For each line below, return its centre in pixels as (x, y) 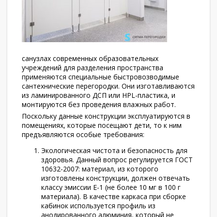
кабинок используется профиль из (98, 206)
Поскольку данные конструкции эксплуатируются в (106, 116)
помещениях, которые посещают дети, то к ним (102, 125)
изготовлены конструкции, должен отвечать (116, 178)
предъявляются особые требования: (83, 134)
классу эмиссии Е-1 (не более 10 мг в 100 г (111, 187)
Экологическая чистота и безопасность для (114, 150)
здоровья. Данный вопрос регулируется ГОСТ (117, 160)
